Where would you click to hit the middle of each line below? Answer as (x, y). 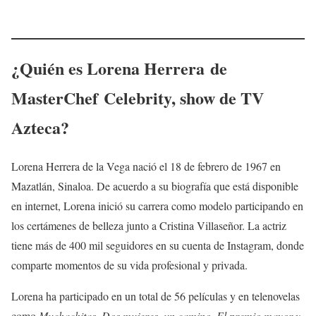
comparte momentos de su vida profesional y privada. (129, 265)
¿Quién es (49, 68)
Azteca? (40, 127)
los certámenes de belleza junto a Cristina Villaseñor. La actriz (149, 225)
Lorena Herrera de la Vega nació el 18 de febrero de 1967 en (146, 166)
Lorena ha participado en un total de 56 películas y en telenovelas (156, 296)
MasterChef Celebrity (91, 97)
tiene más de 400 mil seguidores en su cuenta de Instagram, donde (158, 245)
